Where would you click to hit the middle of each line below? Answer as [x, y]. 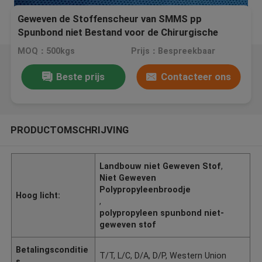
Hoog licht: [38, 195]
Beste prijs [80, 76]
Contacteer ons [196, 76]
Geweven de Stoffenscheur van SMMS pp [110, 19]
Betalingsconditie [52, 249]
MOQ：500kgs [46, 51]
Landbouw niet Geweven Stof [161, 166]
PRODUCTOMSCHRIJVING [69, 130]
